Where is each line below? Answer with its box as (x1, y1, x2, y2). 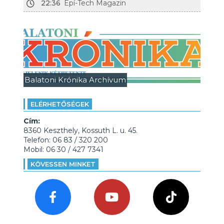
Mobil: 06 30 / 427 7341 (23, 145, 103, 154)
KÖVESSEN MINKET (30, 160, 95, 168)
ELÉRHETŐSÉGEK (30, 100, 89, 108)
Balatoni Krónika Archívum (24, 75, 126, 84)
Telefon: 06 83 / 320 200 (23, 135, 108, 144)
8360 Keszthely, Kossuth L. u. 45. (23, 126, 137, 135)
